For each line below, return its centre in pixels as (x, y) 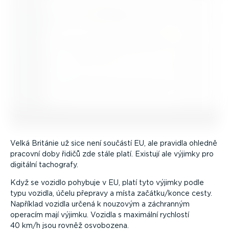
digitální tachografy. (44, 164)
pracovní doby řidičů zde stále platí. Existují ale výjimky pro (112, 154)
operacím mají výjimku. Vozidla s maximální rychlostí (100, 214)
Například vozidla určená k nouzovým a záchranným (100, 204)
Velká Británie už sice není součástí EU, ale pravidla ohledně (114, 143)
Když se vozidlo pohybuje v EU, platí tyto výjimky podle (107, 182)
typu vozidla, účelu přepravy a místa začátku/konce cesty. (111, 193)
